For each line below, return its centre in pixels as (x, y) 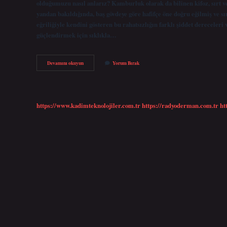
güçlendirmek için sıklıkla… (77, 35)
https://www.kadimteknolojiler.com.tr (88, 105)
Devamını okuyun (65, 63)
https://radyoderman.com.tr (180, 105)
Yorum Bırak (126, 63)
